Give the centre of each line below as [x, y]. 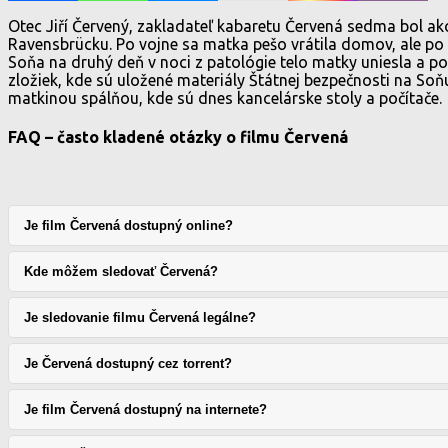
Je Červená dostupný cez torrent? [128, 364]
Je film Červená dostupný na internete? [145, 410]
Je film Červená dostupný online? [128, 226]
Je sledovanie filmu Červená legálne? [140, 318]
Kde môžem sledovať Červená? [121, 272]
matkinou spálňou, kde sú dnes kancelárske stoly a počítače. [225, 97]
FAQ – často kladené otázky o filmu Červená [178, 137]
